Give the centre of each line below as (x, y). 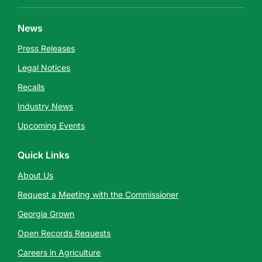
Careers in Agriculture (59, 252)
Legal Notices (44, 68)
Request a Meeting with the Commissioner (98, 194)
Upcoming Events (51, 125)
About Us (36, 175)
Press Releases (46, 48)
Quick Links (44, 155)
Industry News (46, 106)
